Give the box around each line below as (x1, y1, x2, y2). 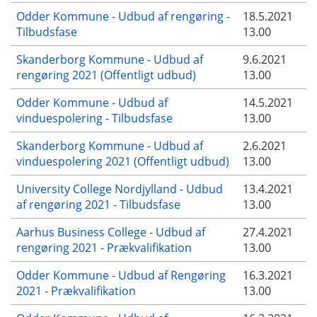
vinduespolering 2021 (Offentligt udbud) (16, 153, 229, 169)
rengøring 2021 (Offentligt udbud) (16, 67, 196, 83)
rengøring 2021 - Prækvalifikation (16, 239, 192, 255)
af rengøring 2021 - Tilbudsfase (16, 196, 180, 212)
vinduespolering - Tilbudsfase (16, 110, 173, 126)
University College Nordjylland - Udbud (16, 180, 223, 197)
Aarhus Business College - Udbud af (16, 224, 205, 240)
